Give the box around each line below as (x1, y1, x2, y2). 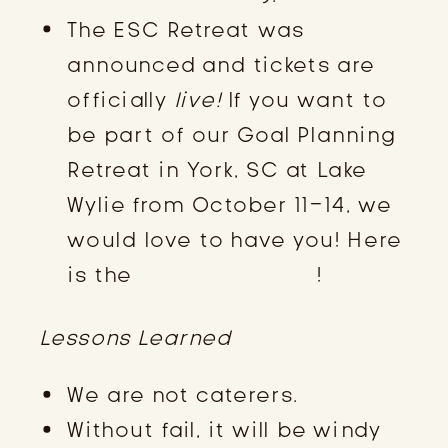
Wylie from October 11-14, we (67, 190, 392, 219)
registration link (138, 260, 317, 289)
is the (67, 260, 139, 289)
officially (67, 85, 174, 114)
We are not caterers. (67, 380, 299, 409)
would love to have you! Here (67, 225, 402, 254)
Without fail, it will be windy (67, 415, 382, 444)
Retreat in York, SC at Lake (67, 155, 368, 184)
